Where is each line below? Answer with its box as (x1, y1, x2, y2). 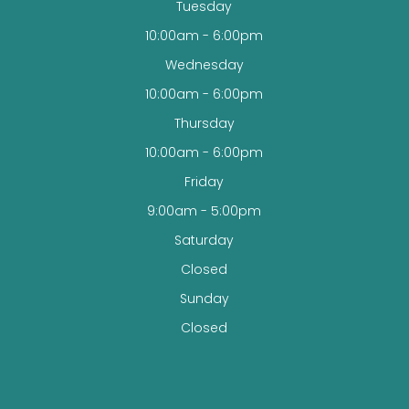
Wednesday (164, 55, 244, 74)
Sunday (179, 288, 229, 308)
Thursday (173, 113, 235, 132)
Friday (184, 172, 225, 191)
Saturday (174, 230, 235, 249)
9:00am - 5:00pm (147, 201, 262, 220)
